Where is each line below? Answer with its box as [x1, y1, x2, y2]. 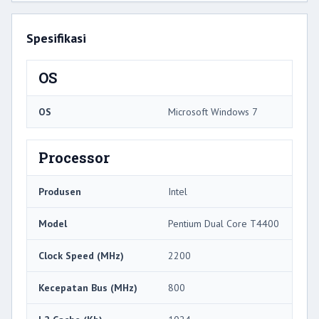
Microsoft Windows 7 [168, 105, 258, 119]
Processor [38, 148, 110, 167]
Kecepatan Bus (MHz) [38, 281, 137, 295]
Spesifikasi [26, 30, 86, 47]
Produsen [38, 185, 81, 199]
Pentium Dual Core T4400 [168, 217, 279, 231]
